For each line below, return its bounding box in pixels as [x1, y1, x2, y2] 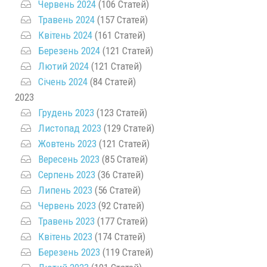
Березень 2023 [38, 246, 100, 258]
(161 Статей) [92, 29, 145, 41]
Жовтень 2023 [38, 137, 97, 150]
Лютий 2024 [38, 60, 89, 72]
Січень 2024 [38, 75, 88, 88]
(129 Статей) [101, 122, 154, 134]
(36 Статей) [95, 168, 144, 181]
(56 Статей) [92, 184, 141, 196]
